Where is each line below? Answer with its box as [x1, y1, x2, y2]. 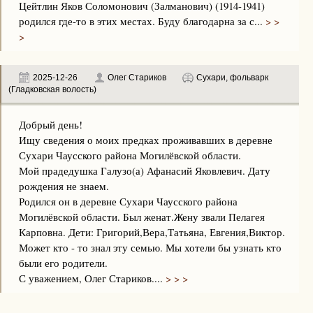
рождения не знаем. [19, 179, 109, 193]
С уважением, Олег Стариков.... [19, 271, 163, 285]
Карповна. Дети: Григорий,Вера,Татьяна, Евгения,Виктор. [19, 225, 285, 239]
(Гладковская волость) [8, 85, 96, 94]
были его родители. [19, 256, 108, 270]
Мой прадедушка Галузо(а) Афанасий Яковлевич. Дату [19, 163, 270, 177]
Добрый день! [19, 117, 82, 131]
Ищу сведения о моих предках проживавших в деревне [19, 133, 272, 147]
